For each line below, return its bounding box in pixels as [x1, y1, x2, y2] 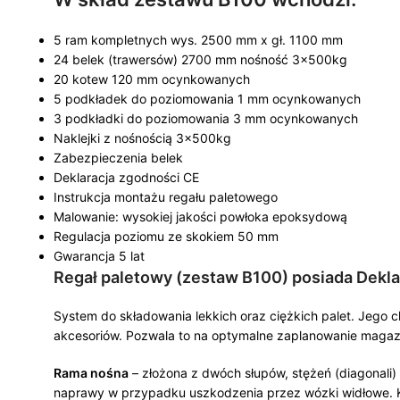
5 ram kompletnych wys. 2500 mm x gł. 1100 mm [54, 32, 343, 47]
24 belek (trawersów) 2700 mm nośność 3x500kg [54, 52, 347, 67]
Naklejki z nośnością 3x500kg [54, 130, 231, 146]
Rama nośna [54, 365, 129, 380]
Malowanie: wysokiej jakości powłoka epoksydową [54, 209, 347, 224]
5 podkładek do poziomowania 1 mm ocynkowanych [54, 91, 361, 106]
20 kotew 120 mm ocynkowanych [54, 71, 250, 87]
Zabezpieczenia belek [54, 150, 183, 165]
